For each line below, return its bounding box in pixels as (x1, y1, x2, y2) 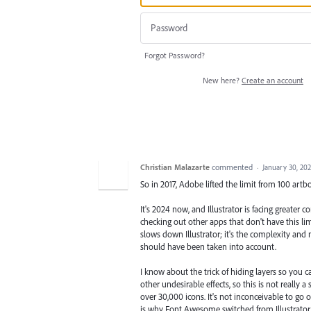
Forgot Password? (144, 49, 205, 60)
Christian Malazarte (140, 161, 210, 172)
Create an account (242, 74, 303, 85)
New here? (203, 74, 242, 85)
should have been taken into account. (140, 240, 276, 252)
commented (212, 161, 255, 172)
